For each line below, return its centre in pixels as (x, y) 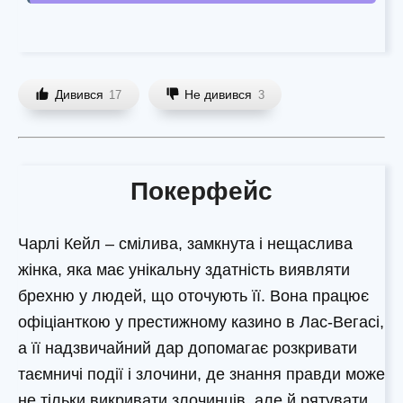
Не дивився (219, 95)
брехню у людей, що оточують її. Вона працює (193, 296)
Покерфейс (201, 192)
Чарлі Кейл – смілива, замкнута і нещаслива (185, 244)
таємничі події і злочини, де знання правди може (201, 375)
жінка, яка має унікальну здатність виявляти (184, 270)
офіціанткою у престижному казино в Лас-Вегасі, (201, 322)
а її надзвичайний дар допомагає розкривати (188, 349)
